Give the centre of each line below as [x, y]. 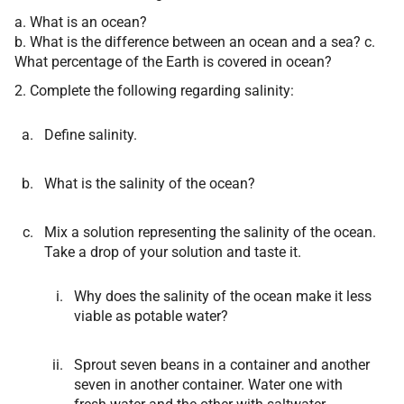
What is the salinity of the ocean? [150, 184]
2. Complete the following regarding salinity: [154, 91]
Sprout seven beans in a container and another [222, 365]
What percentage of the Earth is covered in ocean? [173, 62]
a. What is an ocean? [81, 22]
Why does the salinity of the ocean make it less [223, 296]
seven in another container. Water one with [208, 385]
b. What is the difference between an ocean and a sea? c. [195, 42]
